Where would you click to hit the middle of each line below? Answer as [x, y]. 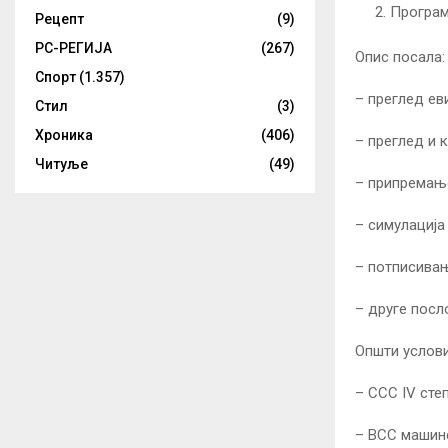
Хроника [64, 135]
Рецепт [59, 19]
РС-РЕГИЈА [73, 48]
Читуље [61, 164]
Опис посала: [400, 56]
